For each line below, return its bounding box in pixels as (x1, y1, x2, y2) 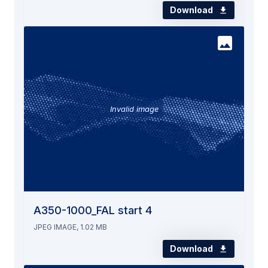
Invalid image (109, 103, 159, 114)
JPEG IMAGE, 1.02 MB (33, 222, 107, 232)
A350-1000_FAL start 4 (33, 203, 152, 217)
